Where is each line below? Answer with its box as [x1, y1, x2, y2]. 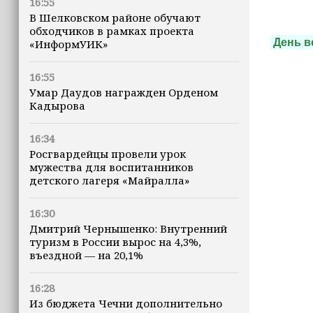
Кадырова [29, 99, 85, 112]
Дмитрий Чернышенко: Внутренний [29, 221, 227, 235]
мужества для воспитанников [29, 160, 194, 174]
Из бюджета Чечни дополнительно [29, 296, 222, 310]
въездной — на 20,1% [29, 248, 143, 262]
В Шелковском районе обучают [29, 10, 201, 24]
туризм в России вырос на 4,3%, [29, 235, 201, 249]
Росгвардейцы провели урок [29, 147, 186, 161]
